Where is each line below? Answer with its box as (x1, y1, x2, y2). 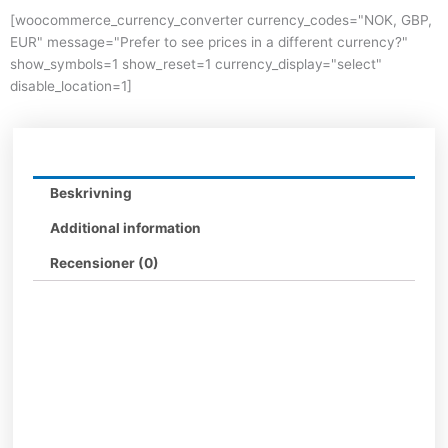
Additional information (49, 219, 201, 236)
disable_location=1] (10, 77, 132, 94)
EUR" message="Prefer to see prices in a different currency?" (10, 33, 408, 50)
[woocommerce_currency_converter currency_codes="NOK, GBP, (10, 11, 432, 28)
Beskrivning (49, 184, 132, 201)
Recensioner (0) (49, 254, 159, 271)
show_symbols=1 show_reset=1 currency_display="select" (10, 55, 382, 72)
